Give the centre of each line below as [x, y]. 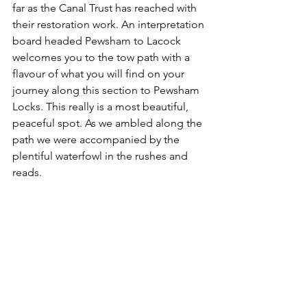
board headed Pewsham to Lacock [98, 41]
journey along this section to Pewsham [107, 90]
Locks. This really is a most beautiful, [102, 107]
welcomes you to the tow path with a [102, 58]
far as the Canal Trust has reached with [106, 8]
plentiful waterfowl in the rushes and [101, 156]
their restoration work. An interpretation [110, 25]
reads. [27, 173]
